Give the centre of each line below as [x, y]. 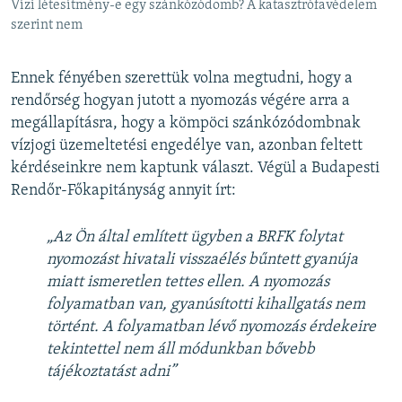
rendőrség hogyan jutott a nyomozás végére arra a [180, 100]
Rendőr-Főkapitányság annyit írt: [123, 190]
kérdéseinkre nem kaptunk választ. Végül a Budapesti [195, 168]
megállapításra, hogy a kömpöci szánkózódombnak [186, 123]
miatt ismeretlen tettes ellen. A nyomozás [188, 282]
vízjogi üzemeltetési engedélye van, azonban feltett [187, 145]
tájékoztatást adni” [111, 371]
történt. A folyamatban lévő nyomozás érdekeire [211, 327]
